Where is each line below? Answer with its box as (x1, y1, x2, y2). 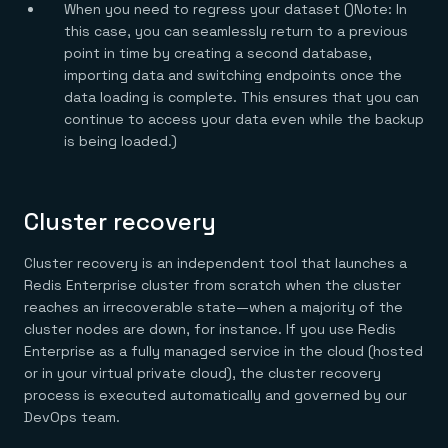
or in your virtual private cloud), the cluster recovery (24, 363, 381, 382)
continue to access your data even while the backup (64, 109, 424, 128)
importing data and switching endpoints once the (64, 65, 402, 84)
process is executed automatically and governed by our (24, 385, 407, 404)
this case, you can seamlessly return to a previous (64, 21, 408, 40)
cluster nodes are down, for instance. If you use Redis (24, 319, 396, 338)
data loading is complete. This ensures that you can (64, 87, 419, 106)
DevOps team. (24, 407, 120, 426)
